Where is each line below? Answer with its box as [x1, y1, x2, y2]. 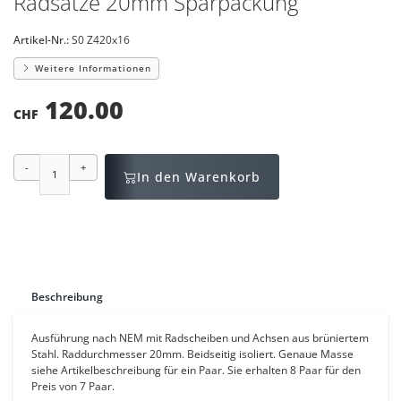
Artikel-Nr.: [13, 32, 69, 47]
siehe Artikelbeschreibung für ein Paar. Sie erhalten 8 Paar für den [31, 363, 361, 378]
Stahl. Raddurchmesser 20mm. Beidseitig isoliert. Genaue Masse [31, 346, 354, 362]
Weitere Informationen [31, 62, 151, 74]
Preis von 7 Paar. [31, 379, 115, 394]
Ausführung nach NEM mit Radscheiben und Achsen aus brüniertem [31, 330, 369, 346]
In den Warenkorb [137, 168, 260, 185]
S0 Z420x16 [72, 32, 130, 47]
